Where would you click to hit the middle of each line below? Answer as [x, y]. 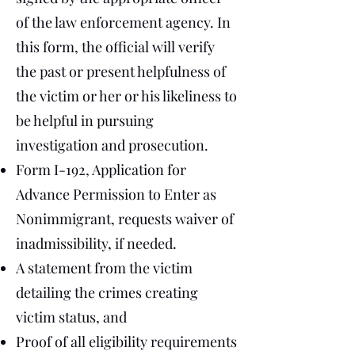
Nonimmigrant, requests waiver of [125, 219]
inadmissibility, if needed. [96, 243]
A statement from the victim [104, 268]
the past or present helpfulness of [121, 71]
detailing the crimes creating [107, 292]
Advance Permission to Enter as [116, 194]
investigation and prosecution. [112, 145]
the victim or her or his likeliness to [126, 96]
